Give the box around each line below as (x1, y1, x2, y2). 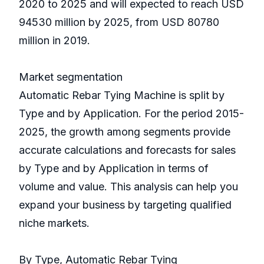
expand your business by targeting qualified (19, 199, 232, 212)
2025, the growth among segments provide (19, 126, 230, 138)
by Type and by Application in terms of (19, 162, 209, 175)
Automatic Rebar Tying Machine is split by (19, 89, 225, 102)
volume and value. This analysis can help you (19, 180, 238, 193)
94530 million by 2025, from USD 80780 (19, 16, 219, 29)
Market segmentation (19, 71, 123, 84)
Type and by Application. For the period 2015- (19, 107, 244, 120)
